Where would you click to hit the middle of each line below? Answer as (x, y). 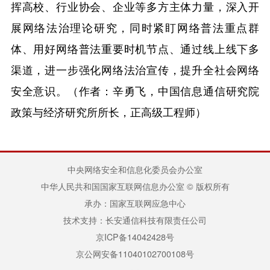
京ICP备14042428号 (135, 237)
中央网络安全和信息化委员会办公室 (135, 169)
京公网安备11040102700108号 (135, 253)
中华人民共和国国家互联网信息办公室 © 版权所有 (135, 186)
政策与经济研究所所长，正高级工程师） (108, 111)
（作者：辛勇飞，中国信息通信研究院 (163, 90)
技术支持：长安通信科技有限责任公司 (135, 220)
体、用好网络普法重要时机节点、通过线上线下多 (135, 48)
